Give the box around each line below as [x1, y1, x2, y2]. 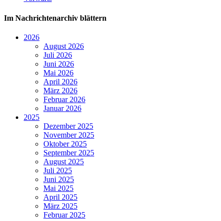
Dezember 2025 [43, 121, 93, 130]
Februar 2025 [43, 210, 85, 219]
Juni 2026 [43, 59, 74, 68]
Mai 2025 [43, 184, 74, 192]
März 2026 [43, 86, 77, 95]
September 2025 [43, 148, 94, 157]
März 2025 [43, 201, 77, 210]
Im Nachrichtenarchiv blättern [4, 13, 107, 22]
